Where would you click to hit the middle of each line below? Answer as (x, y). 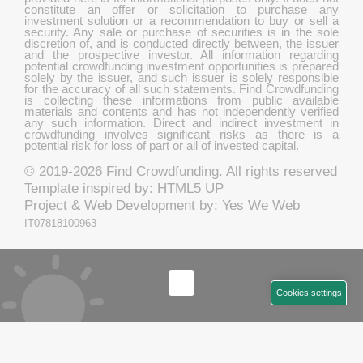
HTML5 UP (190, 188)
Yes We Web (261, 205)
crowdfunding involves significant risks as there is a (181, 134)
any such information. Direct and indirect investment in (181, 123)
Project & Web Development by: (123, 205)
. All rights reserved (278, 171)
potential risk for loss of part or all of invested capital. (162, 145)
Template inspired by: (91, 188)
